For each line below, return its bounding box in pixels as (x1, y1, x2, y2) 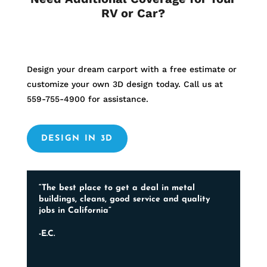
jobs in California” (38, 206, 111, 216)
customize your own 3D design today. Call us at (26, 79, 223, 89)
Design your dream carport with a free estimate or (26, 64, 237, 74)
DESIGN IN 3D (41, 134, 113, 144)
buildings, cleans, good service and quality (38, 195, 210, 204)
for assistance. (85, 94, 148, 104)
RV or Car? (101, 6, 166, 21)
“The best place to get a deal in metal (38, 184, 195, 193)
